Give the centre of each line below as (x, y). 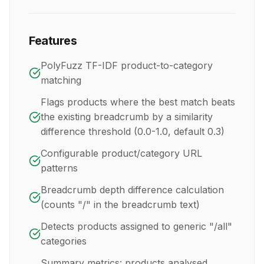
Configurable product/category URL (121, 154)
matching (61, 80)
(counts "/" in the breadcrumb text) (120, 205)
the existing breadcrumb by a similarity (127, 117)
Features (53, 41)
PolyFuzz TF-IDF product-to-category (127, 66)
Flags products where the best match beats (138, 102)
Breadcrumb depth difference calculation (132, 190)
